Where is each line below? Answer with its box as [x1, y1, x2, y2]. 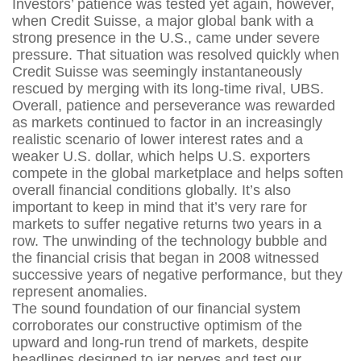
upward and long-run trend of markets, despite [12, 334, 309, 351]
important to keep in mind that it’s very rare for [12, 199, 307, 216]
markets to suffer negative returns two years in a [12, 216, 322, 233]
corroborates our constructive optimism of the [12, 317, 302, 334]
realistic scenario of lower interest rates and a [12, 131, 303, 148]
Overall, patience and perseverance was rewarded [12, 98, 335, 114]
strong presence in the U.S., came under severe [12, 30, 320, 47]
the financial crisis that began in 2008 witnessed [12, 250, 319, 267]
